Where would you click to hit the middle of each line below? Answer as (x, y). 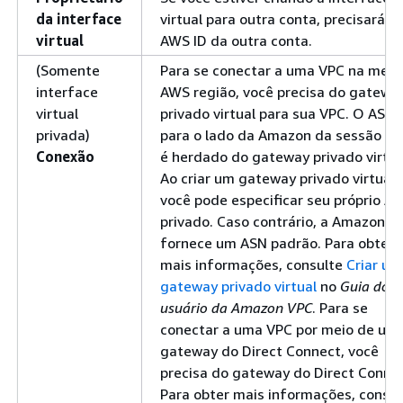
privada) (63, 134)
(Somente (68, 70)
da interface (79, 18)
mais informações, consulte (253, 264)
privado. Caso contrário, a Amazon (273, 221)
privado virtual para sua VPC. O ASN (278, 113)
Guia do (365, 286)
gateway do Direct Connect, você (269, 350)
